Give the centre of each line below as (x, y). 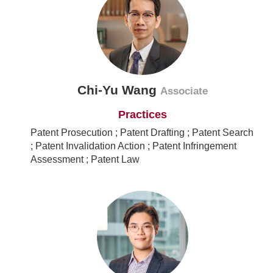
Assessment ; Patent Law (85, 160)
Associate (184, 91)
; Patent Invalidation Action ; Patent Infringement (133, 146)
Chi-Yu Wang (119, 90)
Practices (143, 115)
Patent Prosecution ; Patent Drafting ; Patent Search (142, 133)
